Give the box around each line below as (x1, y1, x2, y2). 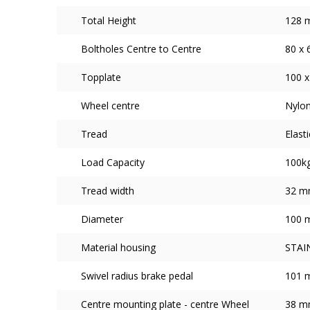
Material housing (81, 241, 156, 254)
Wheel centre (81, 99, 140, 112)
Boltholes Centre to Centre (81, 42, 201, 55)
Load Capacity (81, 156, 145, 169)
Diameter (81, 212, 123, 226)
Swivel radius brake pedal (81, 269, 193, 282)
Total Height (81, 14, 136, 27)
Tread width (81, 184, 134, 197)
